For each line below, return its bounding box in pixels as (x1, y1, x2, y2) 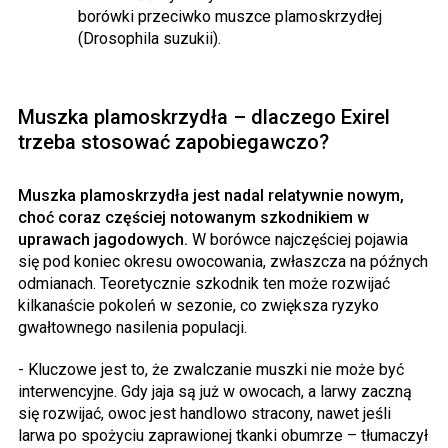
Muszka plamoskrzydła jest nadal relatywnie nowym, (18, 186, 404, 206)
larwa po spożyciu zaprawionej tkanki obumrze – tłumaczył (18, 426, 428, 446)
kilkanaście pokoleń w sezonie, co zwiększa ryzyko (18, 296, 379, 316)
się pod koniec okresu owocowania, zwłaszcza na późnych (18, 252, 428, 272)
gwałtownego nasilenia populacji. (18, 318, 247, 338)
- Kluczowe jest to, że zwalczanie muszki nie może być (18, 360, 404, 380)
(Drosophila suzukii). (78, 29, 221, 49)
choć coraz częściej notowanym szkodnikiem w (18, 208, 369, 228)
